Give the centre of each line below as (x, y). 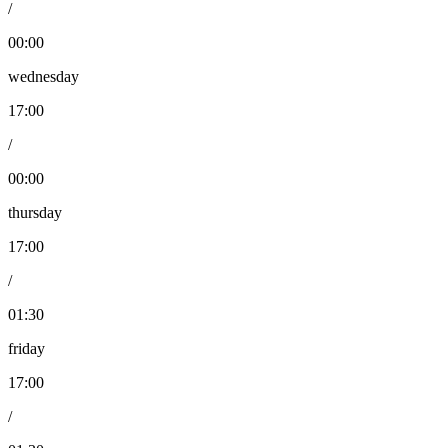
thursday (35, 213)
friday (26, 349)
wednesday (43, 77)
